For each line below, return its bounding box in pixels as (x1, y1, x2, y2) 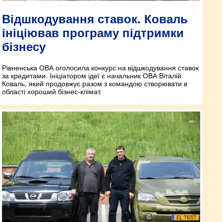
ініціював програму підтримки (2, 26, 184, 40)
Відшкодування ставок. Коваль (2, 12, 188, 26)
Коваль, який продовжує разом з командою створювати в (2, 80, 187, 88)
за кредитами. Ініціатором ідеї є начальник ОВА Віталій (2, 72, 181, 80)
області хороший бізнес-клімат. (2, 88, 102, 96)
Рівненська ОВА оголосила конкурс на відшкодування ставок (2, 64, 199, 72)
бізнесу (2, 40, 46, 54)
